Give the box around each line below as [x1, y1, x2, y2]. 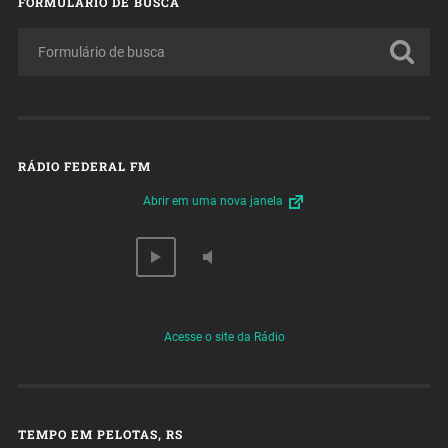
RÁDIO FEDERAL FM [17, 158, 151, 175]
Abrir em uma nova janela [142, 194, 286, 209]
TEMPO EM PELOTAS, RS [17, 426, 183, 443]
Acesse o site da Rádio [163, 330, 285, 345]
